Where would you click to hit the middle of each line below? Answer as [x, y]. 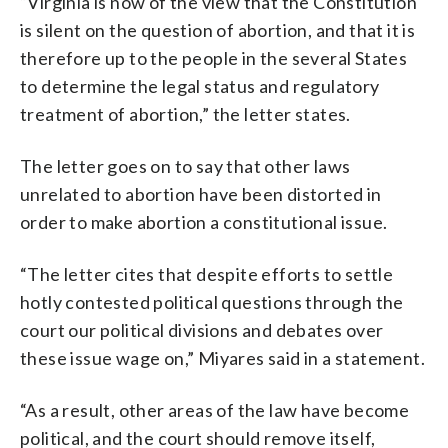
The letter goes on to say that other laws [185, 165]
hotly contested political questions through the [212, 301]
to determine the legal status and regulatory [200, 85]
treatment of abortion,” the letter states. [185, 113]
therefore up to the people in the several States [214, 57]
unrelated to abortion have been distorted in [201, 193]
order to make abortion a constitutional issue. [204, 221]
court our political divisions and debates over [202, 329]
